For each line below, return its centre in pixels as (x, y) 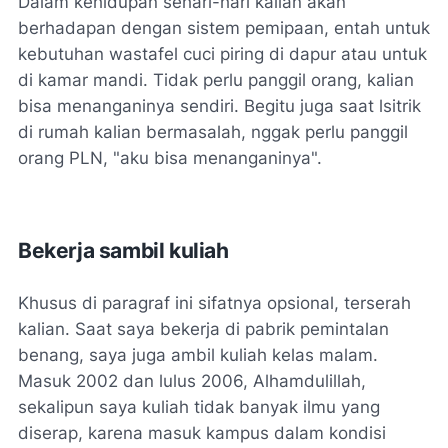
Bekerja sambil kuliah (123, 251)
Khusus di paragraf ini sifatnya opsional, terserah (214, 303)
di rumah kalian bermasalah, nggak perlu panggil (213, 132)
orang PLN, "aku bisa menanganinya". (170, 158)
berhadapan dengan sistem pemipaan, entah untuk (224, 28)
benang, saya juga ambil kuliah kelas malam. (198, 355)
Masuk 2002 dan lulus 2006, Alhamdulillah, (192, 381)
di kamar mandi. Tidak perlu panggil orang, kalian (216, 80)
